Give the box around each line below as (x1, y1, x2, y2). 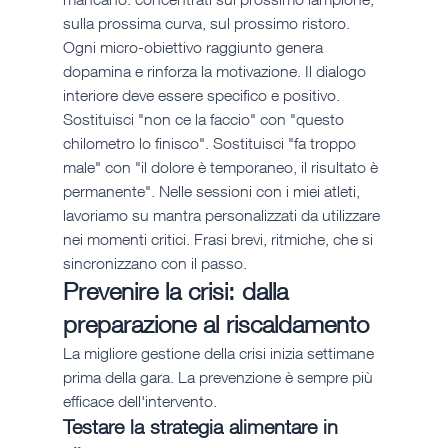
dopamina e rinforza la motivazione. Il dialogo (62, 61, 370, 82)
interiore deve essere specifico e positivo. (62, 85, 344, 106)
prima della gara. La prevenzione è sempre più (62, 367, 377, 388)
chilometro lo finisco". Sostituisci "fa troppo (62, 133, 360, 154)
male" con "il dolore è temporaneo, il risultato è (62, 157, 382, 178)
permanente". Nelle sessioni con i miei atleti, (62, 181, 364, 202)
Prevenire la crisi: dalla (62, 276, 295, 307)
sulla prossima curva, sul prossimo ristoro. (62, 13, 354, 34)
